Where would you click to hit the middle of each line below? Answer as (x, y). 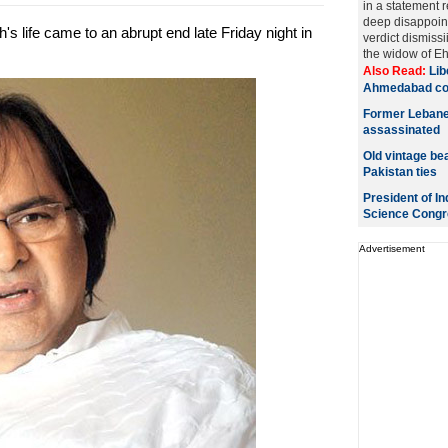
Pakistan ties (399, 172)
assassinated (401, 130)
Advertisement (391, 248)
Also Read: (395, 71)
